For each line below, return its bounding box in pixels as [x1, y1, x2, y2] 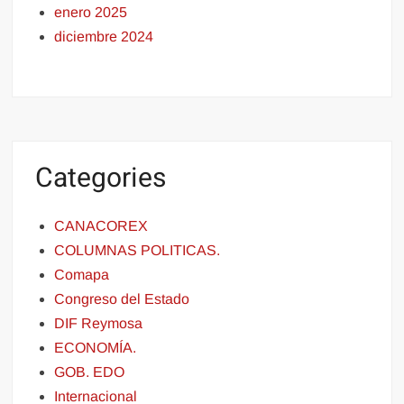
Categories [35, 158, 167, 198]
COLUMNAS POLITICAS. [54, 243, 221, 258]
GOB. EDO [54, 364, 125, 380]
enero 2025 [54, 4, 128, 20]
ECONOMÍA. [54, 340, 137, 355]
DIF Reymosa [54, 316, 143, 331]
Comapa [54, 267, 110, 282]
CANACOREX [54, 218, 149, 234]
